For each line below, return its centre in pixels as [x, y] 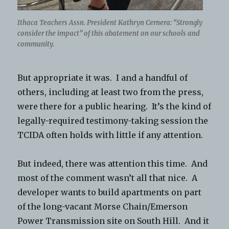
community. [36, 44]
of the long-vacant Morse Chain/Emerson [103, 206]
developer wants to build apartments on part [110, 192]
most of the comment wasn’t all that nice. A [108, 178]
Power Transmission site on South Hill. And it [113, 221]
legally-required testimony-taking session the [113, 120]
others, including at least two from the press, [111, 92]
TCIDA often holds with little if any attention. [111, 135]
